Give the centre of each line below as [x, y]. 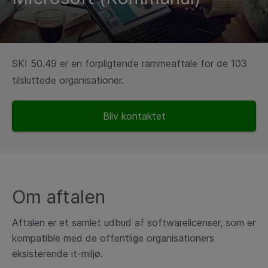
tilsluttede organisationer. [68, 80]
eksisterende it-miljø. [57, 254]
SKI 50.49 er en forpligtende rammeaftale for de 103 [130, 63]
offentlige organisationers [156, 238]
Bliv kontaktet [134, 116]
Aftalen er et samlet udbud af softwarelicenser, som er [134, 223]
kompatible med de [54, 238]
